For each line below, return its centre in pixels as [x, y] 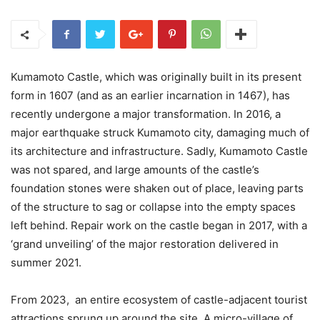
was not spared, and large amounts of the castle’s [135, 170]
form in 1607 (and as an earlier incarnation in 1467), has [150, 96]
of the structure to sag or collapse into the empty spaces [153, 207]
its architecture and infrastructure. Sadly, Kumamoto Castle [159, 151]
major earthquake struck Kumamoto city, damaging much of [160, 133]
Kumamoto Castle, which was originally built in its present [156, 77]
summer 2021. [46, 263]
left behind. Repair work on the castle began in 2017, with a [159, 226]
